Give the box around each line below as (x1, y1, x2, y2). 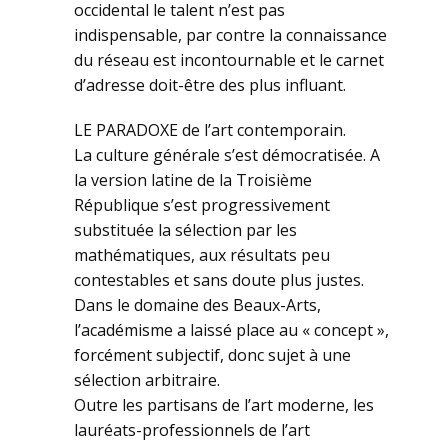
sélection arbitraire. (74, 368, 220, 391)
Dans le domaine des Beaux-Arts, (74, 293, 321, 316)
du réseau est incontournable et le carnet (74, 48, 384, 71)
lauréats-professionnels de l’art (74, 418, 310, 441)
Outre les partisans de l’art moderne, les (74, 393, 374, 416)
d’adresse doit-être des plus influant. (74, 73, 346, 96)
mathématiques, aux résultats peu (74, 243, 330, 266)
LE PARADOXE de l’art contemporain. (74, 118, 346, 141)
